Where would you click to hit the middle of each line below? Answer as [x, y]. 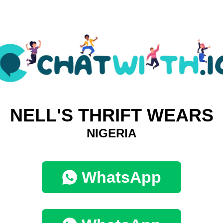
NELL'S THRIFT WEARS [111, 115]
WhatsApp [121, 177]
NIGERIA [111, 133]
